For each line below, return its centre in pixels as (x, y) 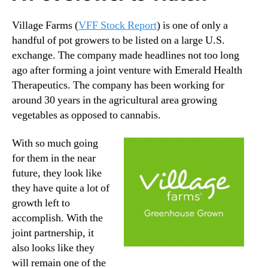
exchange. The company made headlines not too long (126, 55)
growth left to (41, 203)
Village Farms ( (45, 25)
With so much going (55, 144)
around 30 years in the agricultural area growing (115, 100)
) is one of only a (192, 25)
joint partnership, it (53, 233)
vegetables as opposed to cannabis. (86, 115)
